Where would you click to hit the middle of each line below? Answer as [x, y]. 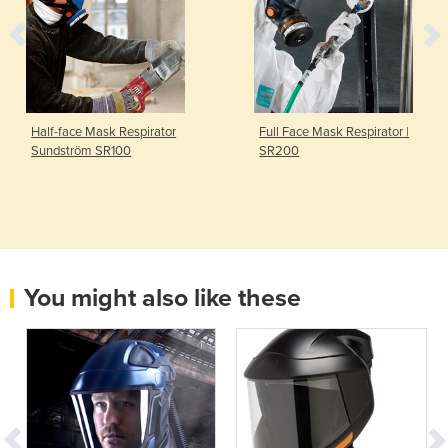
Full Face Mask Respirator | [334, 131]
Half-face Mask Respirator [104, 131]
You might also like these [162, 297]
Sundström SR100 [81, 150]
